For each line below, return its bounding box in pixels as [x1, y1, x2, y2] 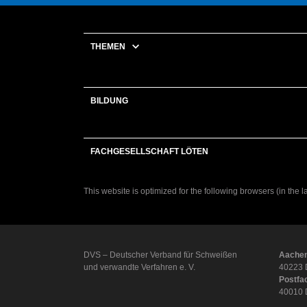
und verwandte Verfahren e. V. [84, 262, 195, 272]
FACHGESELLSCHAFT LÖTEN [90, 146, 208, 156]
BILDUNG [90, 95, 128, 106]
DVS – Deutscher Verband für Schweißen [84, 249, 237, 260]
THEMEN [90, 41, 125, 51]
